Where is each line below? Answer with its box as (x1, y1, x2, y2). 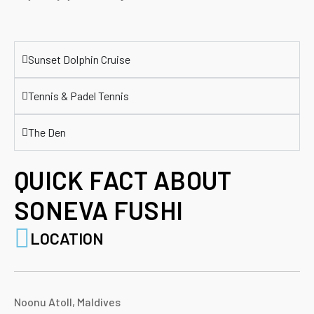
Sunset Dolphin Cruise (28, 53, 130, 67)
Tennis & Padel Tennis (28, 89, 129, 103)
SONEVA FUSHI (14, 195, 184, 226)
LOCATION (30, 228, 104, 249)
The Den (28, 125, 66, 139)
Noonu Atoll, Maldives (14, 295, 121, 309)
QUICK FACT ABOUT (14, 165, 232, 196)
